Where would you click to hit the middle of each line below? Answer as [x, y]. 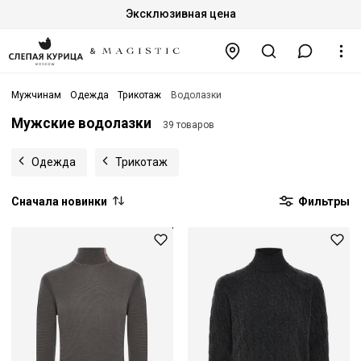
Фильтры [323, 201]
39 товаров [188, 125]
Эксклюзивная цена [180, 14]
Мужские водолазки [81, 124]
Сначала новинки [59, 201]
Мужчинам [36, 95]
